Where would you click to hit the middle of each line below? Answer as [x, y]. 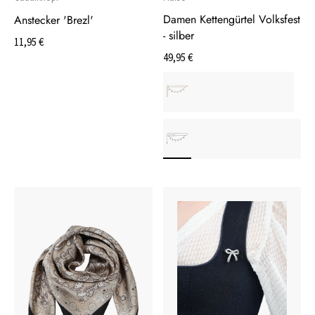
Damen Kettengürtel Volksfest [231, 19]
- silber [178, 35]
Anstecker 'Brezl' [54, 20]
